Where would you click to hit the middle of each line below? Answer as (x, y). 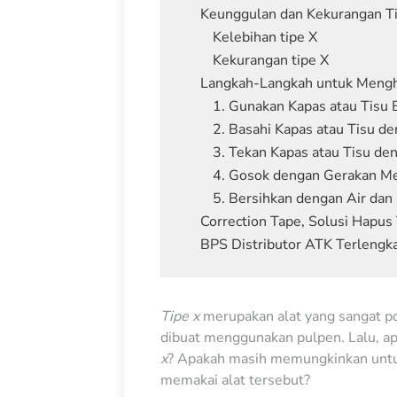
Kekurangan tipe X (270, 61)
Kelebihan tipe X (265, 38)
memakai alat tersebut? (235, 381)
